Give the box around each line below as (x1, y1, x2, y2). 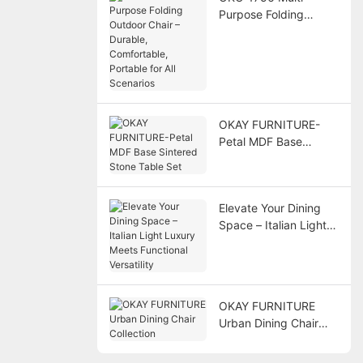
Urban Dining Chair (218, 315, 318, 330)
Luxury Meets (218, 234, 291, 249)
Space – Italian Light (218, 217, 327, 232)
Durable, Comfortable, (218, 41, 335, 55)
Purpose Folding (218, 6, 304, 21)
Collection (218, 332, 271, 347)
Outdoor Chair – (218, 23, 302, 38)
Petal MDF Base (218, 134, 302, 148)
